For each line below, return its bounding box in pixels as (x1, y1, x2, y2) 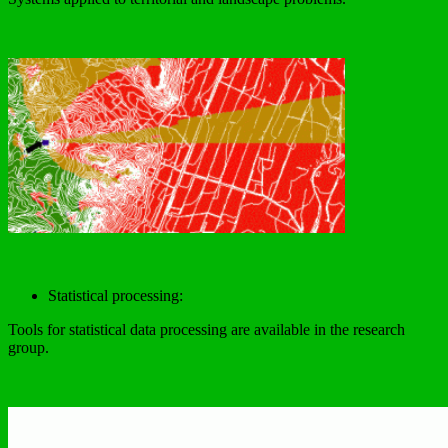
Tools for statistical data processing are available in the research (8, 320, 405, 338)
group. (8, 338, 49, 356)
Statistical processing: (48, 286, 183, 304)
